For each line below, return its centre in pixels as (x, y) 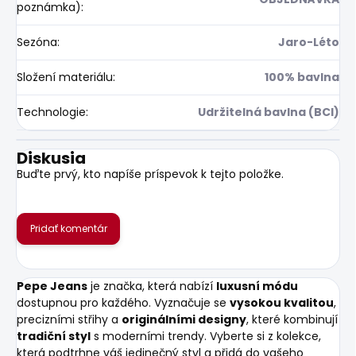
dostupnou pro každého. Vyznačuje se (123, 302)
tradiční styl (54, 336)
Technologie (51, 112)
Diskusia (51, 158)
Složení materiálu (65, 77)
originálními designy (184, 319)
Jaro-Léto (309, 42)
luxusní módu (257, 286)
